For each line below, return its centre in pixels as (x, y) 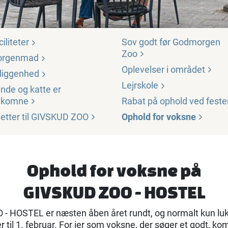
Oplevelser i (146, 70)
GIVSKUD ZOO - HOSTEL (114, 192)
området (188, 70)
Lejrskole (141, 85)
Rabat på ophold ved (164, 101)
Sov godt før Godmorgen (171, 42)
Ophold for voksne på (114, 170)
